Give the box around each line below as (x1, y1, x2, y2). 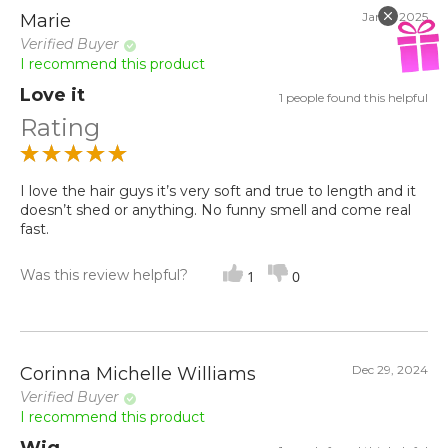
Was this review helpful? (20, 266, 188, 285)
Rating (20, 113, 100, 143)
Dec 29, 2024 (352, 362, 428, 378)
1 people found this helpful (279, 90, 428, 106)
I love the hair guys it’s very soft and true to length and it (20, 182, 416, 201)
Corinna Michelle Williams (20, 363, 256, 386)
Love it (20, 84, 85, 107)
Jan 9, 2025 (362, 9, 428, 25)
